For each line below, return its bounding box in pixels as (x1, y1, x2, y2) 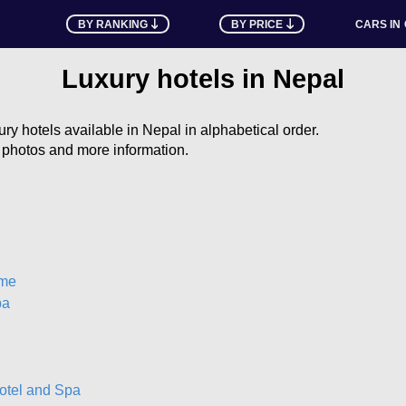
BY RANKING (77, 17, 148, 31)
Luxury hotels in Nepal (62, 64, 344, 93)
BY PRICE (231, 17, 284, 31)
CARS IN (354, 17, 401, 31)
